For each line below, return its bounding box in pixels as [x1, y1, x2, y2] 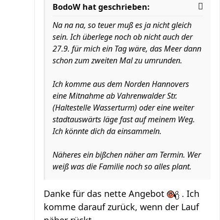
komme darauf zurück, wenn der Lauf [44, 201, 199, 213]
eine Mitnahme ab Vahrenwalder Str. [53, 90, 177, 101]
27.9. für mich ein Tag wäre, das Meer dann [53, 43, 201, 54]
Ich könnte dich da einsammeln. [53, 126, 162, 137]
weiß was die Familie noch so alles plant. [53, 161, 192, 172]
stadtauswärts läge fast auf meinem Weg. [53, 114, 195, 125]
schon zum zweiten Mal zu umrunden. [53, 55, 182, 66]
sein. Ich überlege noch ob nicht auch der [53, 31, 192, 42]
